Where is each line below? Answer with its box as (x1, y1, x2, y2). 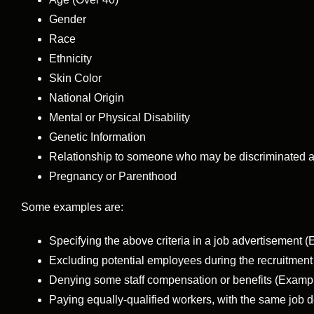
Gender (49, 13, 86, 25)
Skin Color (49, 71, 102, 84)
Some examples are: (21, 200, 123, 213)
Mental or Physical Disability (49, 111, 190, 123)
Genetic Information (49, 130, 146, 143)
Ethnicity (49, 52, 92, 64)
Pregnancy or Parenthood (49, 170, 177, 182)
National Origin (49, 91, 124, 104)
